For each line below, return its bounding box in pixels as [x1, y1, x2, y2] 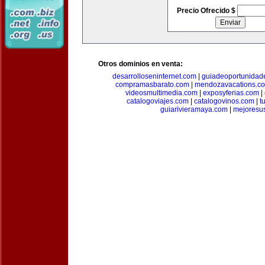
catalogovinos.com [193, 97, 254, 105]
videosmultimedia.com [125, 89, 198, 97]
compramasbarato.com [115, 80, 189, 89]
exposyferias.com [203, 89, 259, 97]
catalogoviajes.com [126, 97, 189, 105]
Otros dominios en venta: [98, 60, 183, 68]
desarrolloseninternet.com [112, 72, 196, 80]
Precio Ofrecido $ [176, 7, 237, 15]
